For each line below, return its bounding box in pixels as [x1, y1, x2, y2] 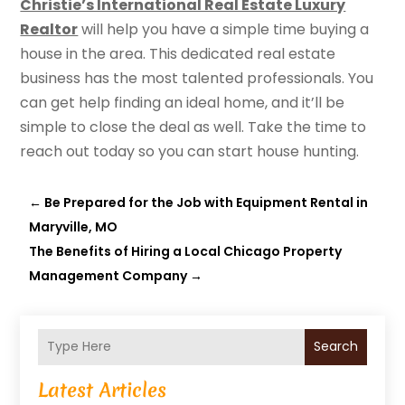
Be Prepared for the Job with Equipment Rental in [44, 193, 369, 212]
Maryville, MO [29, 217, 118, 236]
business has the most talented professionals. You [20, 67, 374, 89]
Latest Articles [38, 376, 167, 403]
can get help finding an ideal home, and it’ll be [20, 91, 345, 113]
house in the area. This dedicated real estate [20, 42, 336, 64]
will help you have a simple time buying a [78, 18, 370, 40]
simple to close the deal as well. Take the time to [20, 116, 367, 137]
